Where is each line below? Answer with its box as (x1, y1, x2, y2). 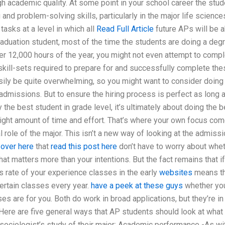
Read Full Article (96, 24, 154, 34)
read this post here (51, 141, 117, 151)
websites (159, 167, 192, 177)
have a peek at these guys (91, 180, 183, 190)
